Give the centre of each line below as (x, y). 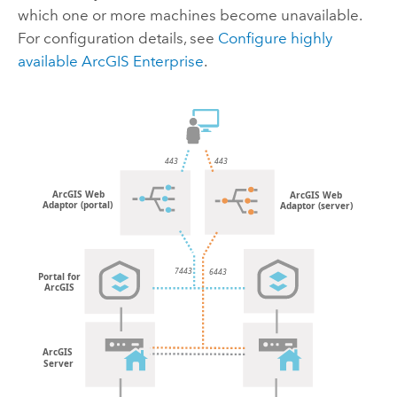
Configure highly (275, 39)
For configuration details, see (117, 39)
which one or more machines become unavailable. (189, 16)
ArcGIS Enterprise (142, 62)
